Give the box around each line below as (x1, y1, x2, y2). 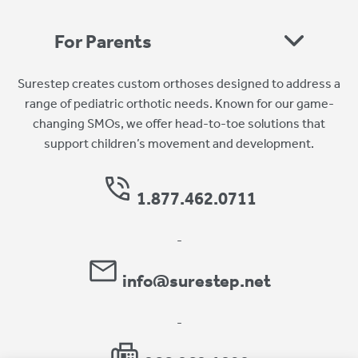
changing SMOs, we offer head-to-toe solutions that (33, 112, 325, 137)
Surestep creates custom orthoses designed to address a (18, 72, 340, 97)
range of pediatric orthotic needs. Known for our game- (24, 92, 334, 117)
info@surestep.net (122, 265, 271, 299)
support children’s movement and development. (44, 132, 314, 157)
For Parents (54, 25, 152, 61)
